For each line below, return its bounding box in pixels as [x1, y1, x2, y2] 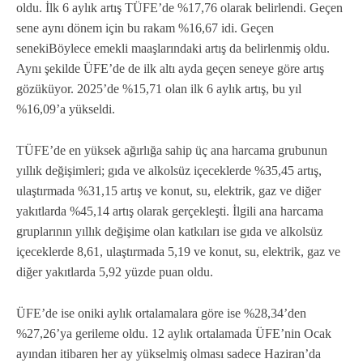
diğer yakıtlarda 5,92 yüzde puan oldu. [16, 265, 213, 280]
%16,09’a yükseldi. [16, 102, 115, 117]
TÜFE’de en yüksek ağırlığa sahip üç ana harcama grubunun [16, 143, 327, 158]
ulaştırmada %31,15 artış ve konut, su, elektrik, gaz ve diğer [16, 184, 321, 199]
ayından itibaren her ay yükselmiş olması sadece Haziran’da [16, 347, 321, 361]
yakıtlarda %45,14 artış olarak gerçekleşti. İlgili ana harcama [16, 204, 323, 219]
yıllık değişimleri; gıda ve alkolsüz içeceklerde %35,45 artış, [16, 164, 322, 178]
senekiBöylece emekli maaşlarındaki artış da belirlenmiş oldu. [16, 41, 330, 56]
